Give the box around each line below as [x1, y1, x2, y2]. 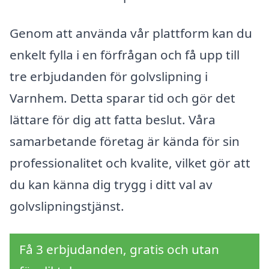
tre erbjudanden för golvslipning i [10, 68, 208, 85]
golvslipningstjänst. [10, 198, 124, 215]
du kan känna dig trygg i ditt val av [10, 176, 213, 193]
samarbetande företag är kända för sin [10, 133, 240, 150]
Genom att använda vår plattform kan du [10, 25, 252, 42]
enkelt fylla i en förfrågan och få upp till [10, 46, 240, 64]
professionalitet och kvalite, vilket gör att [10, 154, 250, 172]
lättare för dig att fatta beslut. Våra [10, 111, 216, 128]
